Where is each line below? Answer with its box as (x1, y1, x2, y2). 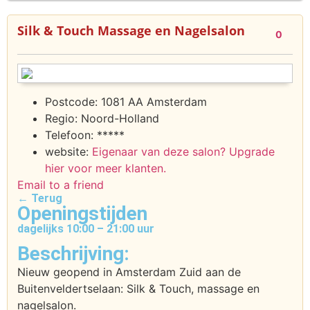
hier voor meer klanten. (45, 161, 166, 175)
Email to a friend (17, 178, 104, 192)
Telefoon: (45, 128, 93, 142)
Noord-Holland (81, 111, 159, 125)
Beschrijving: (17, 242, 129, 266)
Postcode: (45, 95, 101, 109)
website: (45, 145, 89, 158)
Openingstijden (17, 202, 147, 225)
